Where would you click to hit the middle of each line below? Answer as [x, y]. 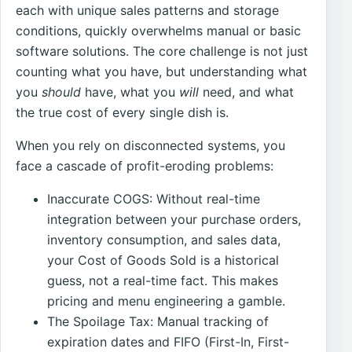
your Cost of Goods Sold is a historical [163, 260]
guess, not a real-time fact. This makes [163, 281]
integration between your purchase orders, [174, 220]
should [62, 92]
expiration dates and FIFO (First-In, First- [169, 342]
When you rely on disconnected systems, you [151, 146]
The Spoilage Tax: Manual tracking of [158, 322]
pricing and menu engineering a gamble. [167, 301]
